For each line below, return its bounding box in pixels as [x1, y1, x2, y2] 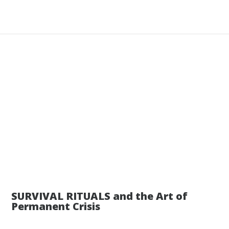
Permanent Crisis [11, 199, 101, 213]
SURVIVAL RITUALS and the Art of [11, 189, 188, 203]
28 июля [185, 161, 213, 170]
